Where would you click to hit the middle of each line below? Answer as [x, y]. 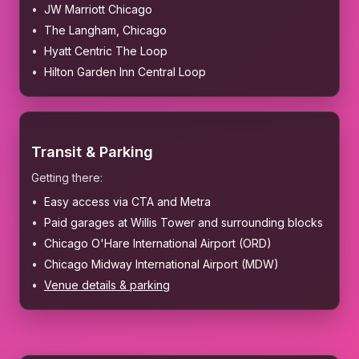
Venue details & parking [107, 285]
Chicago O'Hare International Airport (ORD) [158, 244]
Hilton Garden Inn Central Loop [125, 72]
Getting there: [67, 178]
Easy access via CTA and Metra [127, 202]
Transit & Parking [92, 152]
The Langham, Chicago [105, 30]
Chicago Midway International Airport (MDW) [161, 264]
